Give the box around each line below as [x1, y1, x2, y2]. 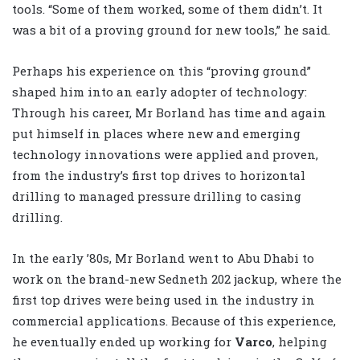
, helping [272, 333, 327, 350]
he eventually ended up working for [12, 333, 235, 350]
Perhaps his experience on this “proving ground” [12, 63, 311, 80]
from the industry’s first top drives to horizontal [12, 167, 305, 184]
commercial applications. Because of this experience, [12, 313, 336, 329]
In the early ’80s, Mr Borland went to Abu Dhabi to [12, 250, 314, 267]
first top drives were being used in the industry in [12, 292, 315, 309]
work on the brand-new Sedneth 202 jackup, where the [12, 271, 342, 288]
